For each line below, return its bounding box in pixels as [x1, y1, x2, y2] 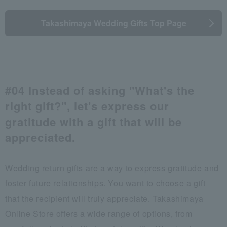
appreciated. [5, 129, 75, 145]
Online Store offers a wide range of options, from [5, 207, 193, 219]
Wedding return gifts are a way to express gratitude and [5, 162, 219, 174]
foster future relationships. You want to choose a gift [5, 177, 206, 189]
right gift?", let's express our [5, 97, 169, 114]
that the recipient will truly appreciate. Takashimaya [5, 192, 204, 204]
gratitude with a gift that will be [5, 113, 182, 130]
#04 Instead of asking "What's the [5, 82, 195, 98]
